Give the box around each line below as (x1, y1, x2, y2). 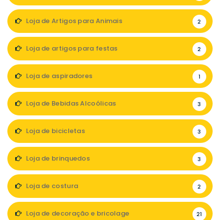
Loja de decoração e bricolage (24, 209, 130, 218)
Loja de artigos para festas (24, 44, 118, 53)
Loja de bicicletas (24, 126, 85, 136)
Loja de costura (24, 181, 79, 191)
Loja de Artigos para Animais (24, 16, 123, 26)
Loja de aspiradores (24, 71, 93, 81)
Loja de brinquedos (24, 154, 90, 163)
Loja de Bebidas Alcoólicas (24, 99, 116, 108)
